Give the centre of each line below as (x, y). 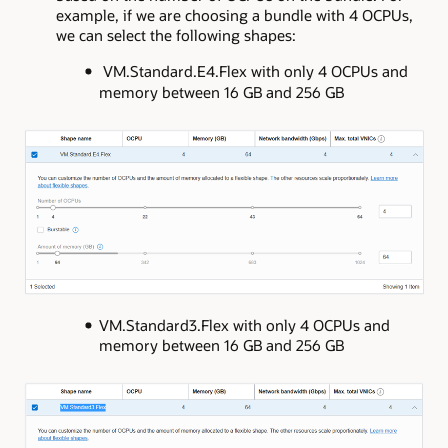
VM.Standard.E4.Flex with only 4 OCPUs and (255, 70)
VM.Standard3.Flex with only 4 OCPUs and (244, 325)
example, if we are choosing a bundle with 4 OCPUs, (234, 14)
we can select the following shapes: (176, 34)
